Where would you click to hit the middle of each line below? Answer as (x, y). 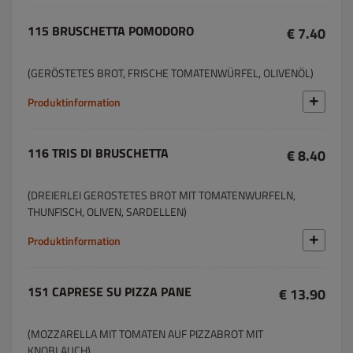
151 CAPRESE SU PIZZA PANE (110, 292)
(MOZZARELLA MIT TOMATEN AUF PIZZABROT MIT (145, 334)
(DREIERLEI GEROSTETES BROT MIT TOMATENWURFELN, (162, 195)
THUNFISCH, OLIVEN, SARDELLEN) (107, 212)
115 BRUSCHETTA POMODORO (111, 31)
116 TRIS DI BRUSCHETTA (98, 153)
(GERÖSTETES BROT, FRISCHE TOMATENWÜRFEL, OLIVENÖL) (171, 73)
